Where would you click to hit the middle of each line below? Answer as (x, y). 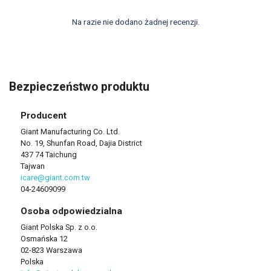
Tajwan (32, 166)
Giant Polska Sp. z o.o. (59, 227)
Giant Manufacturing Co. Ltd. (70, 131)
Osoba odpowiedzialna (71, 211)
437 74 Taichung (48, 154)
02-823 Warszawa (51, 250)
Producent (43, 115)
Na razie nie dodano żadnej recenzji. (135, 21)
